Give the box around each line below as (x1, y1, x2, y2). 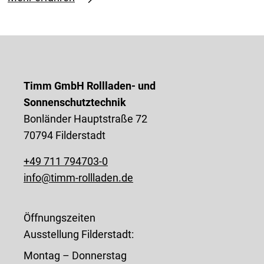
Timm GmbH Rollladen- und (24, 79, 156, 92)
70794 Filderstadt (24, 128, 105, 141)
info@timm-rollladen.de (24, 171, 133, 184)
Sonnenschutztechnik (24, 95, 126, 108)
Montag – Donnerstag (24, 249, 127, 262)
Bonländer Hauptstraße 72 (24, 112, 147, 125)
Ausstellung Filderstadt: (24, 227, 134, 240)
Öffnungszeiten (24, 211, 95, 224)
